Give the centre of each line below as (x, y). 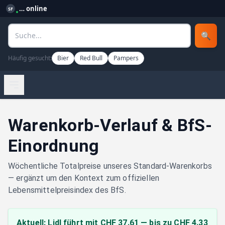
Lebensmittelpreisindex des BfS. (67, 190)
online (36, 9)
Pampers (126, 58)
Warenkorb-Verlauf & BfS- (110, 125)
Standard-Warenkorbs (173, 166)
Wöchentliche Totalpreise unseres (70, 166)
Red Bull (91, 58)
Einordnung (54, 146)
